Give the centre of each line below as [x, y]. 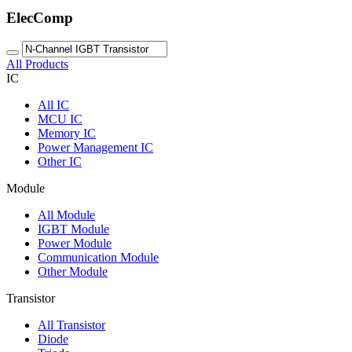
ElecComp [40, 17]
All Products [37, 64]
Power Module [75, 244]
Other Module [73, 272]
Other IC [60, 162]
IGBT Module [73, 229]
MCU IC [60, 119]
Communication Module [98, 258]
